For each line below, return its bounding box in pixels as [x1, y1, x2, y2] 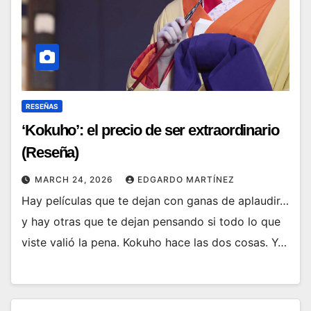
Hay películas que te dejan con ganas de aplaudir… [22, 193, 289, 208]
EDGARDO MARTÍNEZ [137, 174, 235, 185]
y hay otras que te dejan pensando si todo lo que [22, 214, 280, 228]
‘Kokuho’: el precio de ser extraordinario [22, 121, 279, 139]
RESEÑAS [26, 101, 58, 110]
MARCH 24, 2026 [35, 174, 116, 185]
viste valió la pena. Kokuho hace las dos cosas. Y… [22, 235, 287, 249]
